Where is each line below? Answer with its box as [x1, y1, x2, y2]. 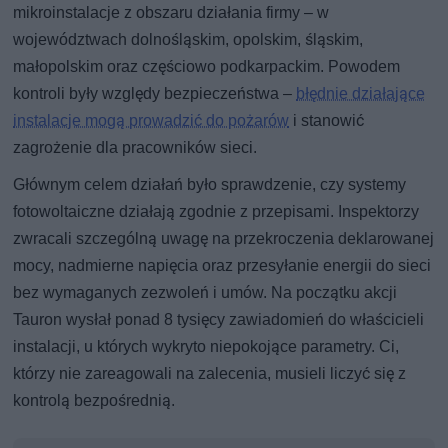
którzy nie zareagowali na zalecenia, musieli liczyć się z [13, 363, 407, 383]
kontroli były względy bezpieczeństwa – [13, 83, 297, 103]
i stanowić [289, 110, 365, 130]
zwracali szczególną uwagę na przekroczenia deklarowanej [13, 228, 435, 248]
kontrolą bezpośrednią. [13, 390, 176, 410]
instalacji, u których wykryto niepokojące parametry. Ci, [13, 336, 400, 356]
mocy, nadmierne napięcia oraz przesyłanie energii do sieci [13, 255, 432, 275]
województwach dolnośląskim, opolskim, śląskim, [13, 29, 364, 49]
